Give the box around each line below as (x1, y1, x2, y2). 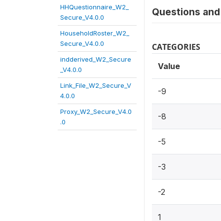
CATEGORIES (152, 41, 200, 52)
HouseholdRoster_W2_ (60, 29, 129, 37)
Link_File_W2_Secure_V (60, 81, 131, 89)
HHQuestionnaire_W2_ (60, 3, 129, 11)
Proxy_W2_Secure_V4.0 (60, 108, 132, 115)
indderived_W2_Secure (60, 55, 131, 63)
